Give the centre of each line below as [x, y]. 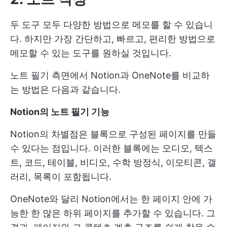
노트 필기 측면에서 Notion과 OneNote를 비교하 [110, 75]
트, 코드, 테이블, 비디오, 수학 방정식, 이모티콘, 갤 [113, 163]
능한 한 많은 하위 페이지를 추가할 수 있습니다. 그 [113, 213]
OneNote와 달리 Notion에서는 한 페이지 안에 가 [111, 199]
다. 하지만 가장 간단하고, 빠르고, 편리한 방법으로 [113, 39]
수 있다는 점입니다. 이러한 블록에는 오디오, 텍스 [111, 148]
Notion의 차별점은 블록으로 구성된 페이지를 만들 [113, 134]
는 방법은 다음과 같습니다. [65, 90]
